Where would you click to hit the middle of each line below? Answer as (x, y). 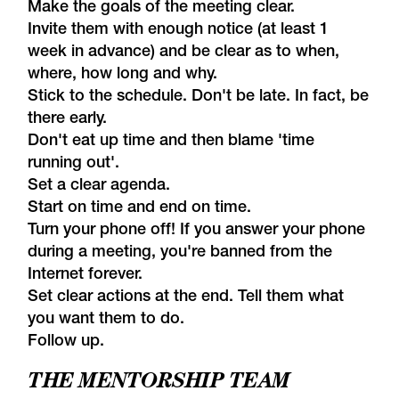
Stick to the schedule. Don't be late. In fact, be (199, 94)
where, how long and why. (123, 72)
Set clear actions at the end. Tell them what (186, 295)
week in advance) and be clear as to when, (184, 50)
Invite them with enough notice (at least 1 (179, 28)
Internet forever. (85, 273)
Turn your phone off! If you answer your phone (197, 228)
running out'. (74, 161)
